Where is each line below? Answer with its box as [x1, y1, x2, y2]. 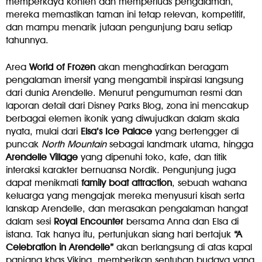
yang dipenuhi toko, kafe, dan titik [78, 151, 227, 163]
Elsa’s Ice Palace [81, 125, 152, 137]
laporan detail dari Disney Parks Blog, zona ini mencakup [6, 99, 249, 111]
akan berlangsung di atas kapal [113, 241, 252, 253]
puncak [6, 138, 42, 150]
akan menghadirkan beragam [95, 61, 229, 73]
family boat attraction [81, 177, 172, 188]
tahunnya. [6, 34, 49, 46]
